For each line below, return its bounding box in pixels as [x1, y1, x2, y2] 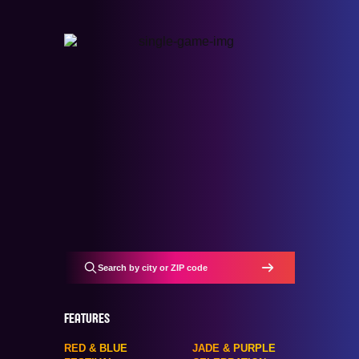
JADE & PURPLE [192, 342, 276, 354]
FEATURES [64, 312, 110, 326]
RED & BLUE [64, 342, 127, 354]
